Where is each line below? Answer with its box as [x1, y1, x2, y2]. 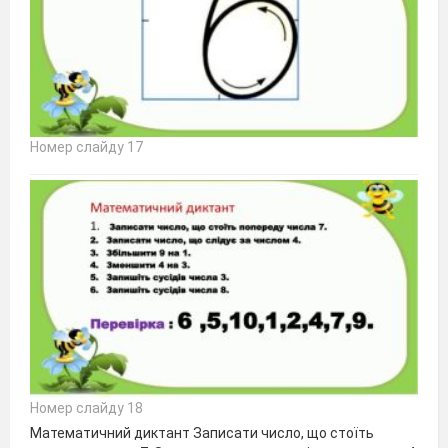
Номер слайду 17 [30, 138, 143, 155]
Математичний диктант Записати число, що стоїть [30, 425, 374, 442]
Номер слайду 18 [30, 400, 143, 417]
